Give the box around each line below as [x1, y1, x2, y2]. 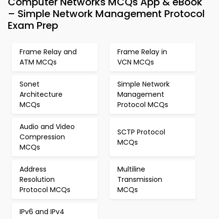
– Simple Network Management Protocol [8, 7, 205, 21]
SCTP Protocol [117, 127, 165, 137]
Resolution [20, 175, 55, 184]
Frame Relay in [117, 47, 167, 57]
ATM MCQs [20, 57, 57, 67]
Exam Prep [8, 19, 58, 32]
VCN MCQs [117, 57, 154, 67]
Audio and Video [20, 122, 75, 131]
